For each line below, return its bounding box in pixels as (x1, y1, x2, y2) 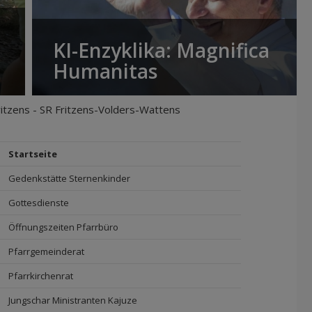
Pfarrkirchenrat (8, 270, 73, 282)
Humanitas (53, 58, 157, 84)
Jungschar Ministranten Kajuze (8, 294, 137, 306)
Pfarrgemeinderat (8, 245, 84, 258)
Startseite (8, 148, 57, 160)
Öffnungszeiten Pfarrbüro (8, 221, 118, 233)
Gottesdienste (8, 196, 69, 209)
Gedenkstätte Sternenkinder (8, 172, 130, 185)
